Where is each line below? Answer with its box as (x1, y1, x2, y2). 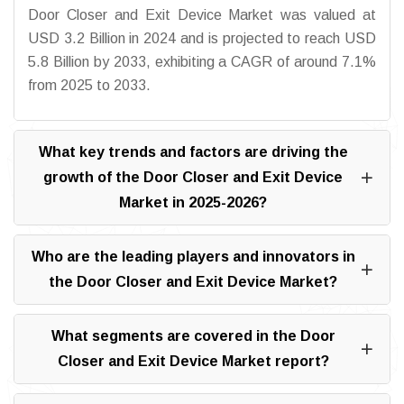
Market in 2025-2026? (119, 195, 267, 211)
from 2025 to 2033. (28, 78, 151, 94)
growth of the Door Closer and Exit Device (43, 170, 343, 186)
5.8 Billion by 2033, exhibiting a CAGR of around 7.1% (28, 54, 376, 70)
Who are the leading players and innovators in (31, 249, 355, 265)
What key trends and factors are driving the (38, 144, 348, 161)
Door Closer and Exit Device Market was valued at (28, 7, 376, 23)
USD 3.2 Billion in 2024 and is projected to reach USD (28, 31, 376, 47)
